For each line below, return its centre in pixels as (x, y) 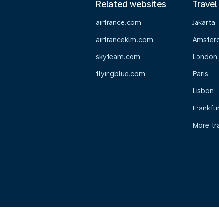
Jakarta (203, 22)
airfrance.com (119, 22)
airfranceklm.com (124, 40)
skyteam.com (118, 57)
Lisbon (203, 91)
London (204, 57)
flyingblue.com (120, 74)
